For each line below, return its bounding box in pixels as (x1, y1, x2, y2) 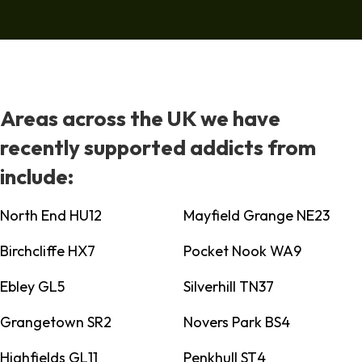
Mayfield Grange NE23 (183, 206, 330, 225)
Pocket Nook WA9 (183, 242, 301, 261)
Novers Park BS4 (183, 313, 290, 332)
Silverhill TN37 (183, 277, 274, 297)
